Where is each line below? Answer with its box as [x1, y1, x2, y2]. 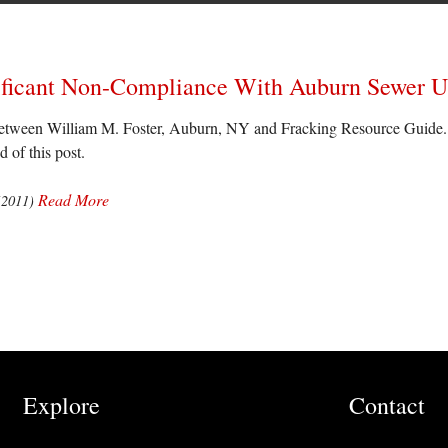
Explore [22, 388, 100, 421]
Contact [349, 388, 425, 421]
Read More [38, 188, 109, 210]
